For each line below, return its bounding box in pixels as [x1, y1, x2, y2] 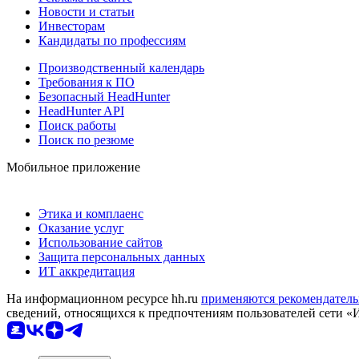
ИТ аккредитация [38, 264, 135, 279]
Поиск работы [38, 119, 116, 133]
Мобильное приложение [6, 160, 140, 175]
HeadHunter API [38, 104, 124, 119]
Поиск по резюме [38, 133, 134, 147]
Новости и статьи [38, 5, 135, 19]
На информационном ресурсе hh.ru [6, 292, 201, 306]
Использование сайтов [38, 236, 163, 250]
